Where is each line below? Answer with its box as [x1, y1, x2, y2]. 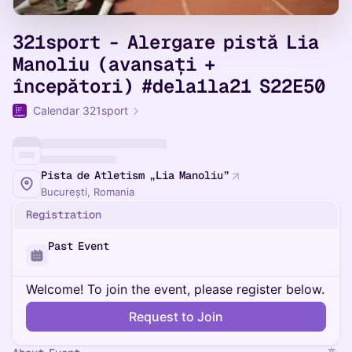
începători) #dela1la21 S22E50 [13, 74, 325, 98]
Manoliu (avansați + [13, 52, 215, 76]
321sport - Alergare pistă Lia [13, 30, 319, 54]
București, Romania [41, 185, 134, 198]
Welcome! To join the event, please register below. [26, 281, 324, 297]
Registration [26, 207, 101, 222]
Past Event [48, 239, 109, 253]
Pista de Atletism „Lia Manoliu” [41, 168, 229, 182]
